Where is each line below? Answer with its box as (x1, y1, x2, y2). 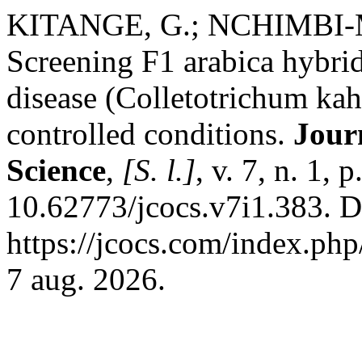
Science (6, 153, 106, 187)
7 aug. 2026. (6, 262, 166, 297)
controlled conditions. (6, 116, 293, 151)
